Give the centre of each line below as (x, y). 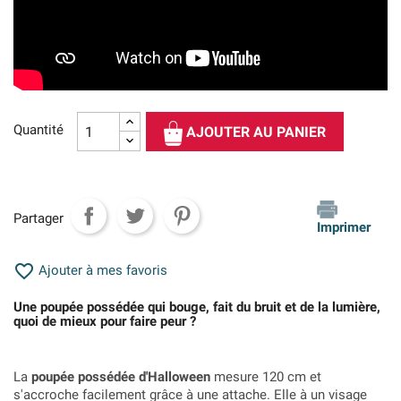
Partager (38, 218)
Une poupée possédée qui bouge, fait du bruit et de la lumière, (197, 307)
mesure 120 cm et (266, 377)
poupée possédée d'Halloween (121, 377)
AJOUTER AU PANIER (256, 132)
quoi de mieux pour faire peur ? (105, 322)
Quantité (38, 130)
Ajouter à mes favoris (101, 271)
